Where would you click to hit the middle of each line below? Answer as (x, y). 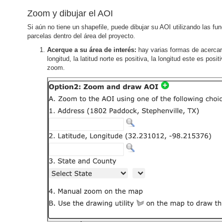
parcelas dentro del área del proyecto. (81, 36)
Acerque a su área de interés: (93, 50)
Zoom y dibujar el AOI (70, 13)
